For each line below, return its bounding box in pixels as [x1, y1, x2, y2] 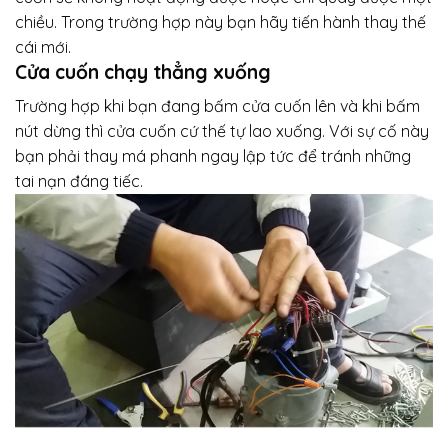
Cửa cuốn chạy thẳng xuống [15, 59, 271, 84]
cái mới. [15, 36, 71, 57]
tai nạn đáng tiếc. [15, 170, 143, 191]
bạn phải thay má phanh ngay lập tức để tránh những [15, 145, 411, 166]
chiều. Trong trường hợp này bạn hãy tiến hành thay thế [15, 11, 426, 32]
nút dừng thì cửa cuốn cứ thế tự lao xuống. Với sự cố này [15, 120, 429, 141]
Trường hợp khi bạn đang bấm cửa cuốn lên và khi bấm [15, 95, 420, 116]
